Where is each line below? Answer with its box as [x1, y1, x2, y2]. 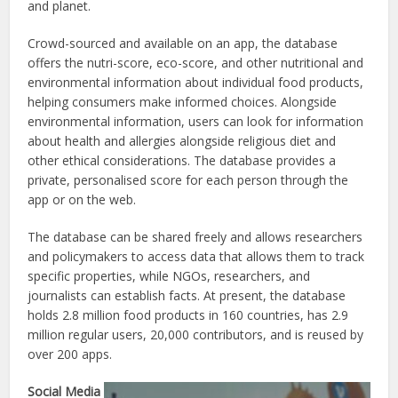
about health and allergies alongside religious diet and [28, 131, 337, 149]
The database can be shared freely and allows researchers [28, 227, 363, 245]
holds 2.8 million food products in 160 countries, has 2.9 [28, 306, 349, 323]
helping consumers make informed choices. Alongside [28, 92, 338, 110]
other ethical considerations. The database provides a [28, 151, 337, 169]
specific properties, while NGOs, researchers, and [28, 267, 311, 284]
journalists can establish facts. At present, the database [28, 286, 346, 304]
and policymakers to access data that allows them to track [28, 247, 365, 265]
